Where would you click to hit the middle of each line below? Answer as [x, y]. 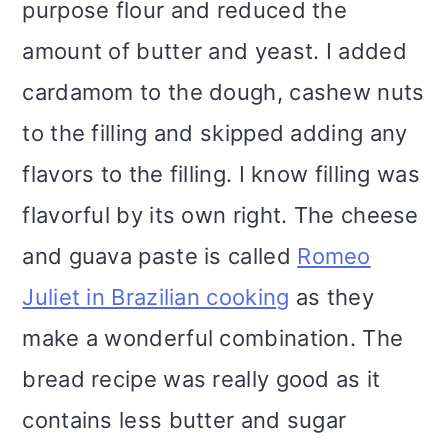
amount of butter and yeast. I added [214, 51]
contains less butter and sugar [184, 420]
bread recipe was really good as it [201, 379]
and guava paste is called [160, 256]
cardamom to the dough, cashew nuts [223, 92]
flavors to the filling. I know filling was [221, 174]
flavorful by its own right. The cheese [220, 215]
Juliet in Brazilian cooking [156, 297]
